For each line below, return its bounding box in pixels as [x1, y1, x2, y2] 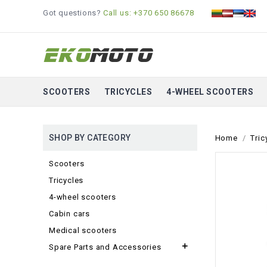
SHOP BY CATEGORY [49, 133, 131, 142]
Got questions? [43, 8, 103, 17]
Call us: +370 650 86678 [103, 8, 194, 17]
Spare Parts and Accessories [49, 243, 162, 252]
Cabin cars [49, 209, 90, 218]
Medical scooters [49, 226, 117, 235]
